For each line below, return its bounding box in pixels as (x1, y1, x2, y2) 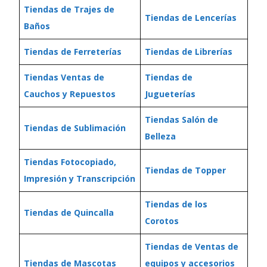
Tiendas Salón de (145, 114, 218, 125)
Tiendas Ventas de (24, 72, 104, 83)
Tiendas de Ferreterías (24, 46, 122, 57)
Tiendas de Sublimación (24, 122, 126, 133)
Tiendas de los (145, 198, 207, 210)
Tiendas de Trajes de (24, 4, 114, 15)
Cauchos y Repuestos (24, 88, 116, 100)
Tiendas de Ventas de (145, 241, 238, 252)
